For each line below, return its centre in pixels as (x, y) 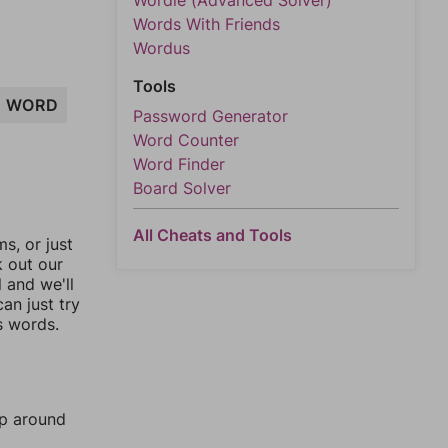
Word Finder (179, 164)
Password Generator (210, 116)
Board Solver (182, 188)
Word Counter (186, 140)
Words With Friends (206, 24)
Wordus (161, 48)
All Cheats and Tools (212, 235)
